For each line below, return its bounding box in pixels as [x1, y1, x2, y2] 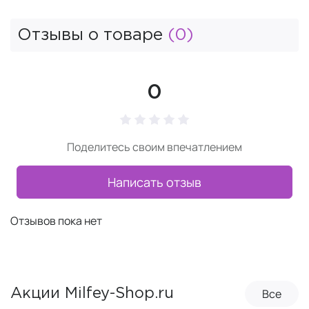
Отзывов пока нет [10, 213, 102, 228]
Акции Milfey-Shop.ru [10, 286, 174, 301]
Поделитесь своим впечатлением [67, 139, 242, 154]
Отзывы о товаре [17, 28, 168, 43]
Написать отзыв [108, 174, 201, 190]
